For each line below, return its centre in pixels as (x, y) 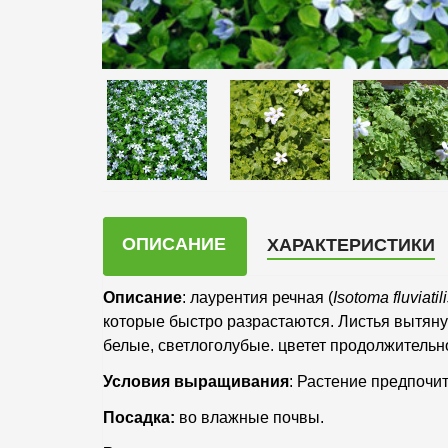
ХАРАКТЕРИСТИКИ (351, 245)
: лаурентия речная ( (257, 298)
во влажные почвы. (251, 418)
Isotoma (361, 298)
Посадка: (141, 418)
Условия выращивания (196, 382)
